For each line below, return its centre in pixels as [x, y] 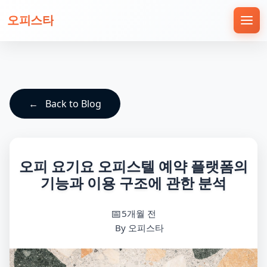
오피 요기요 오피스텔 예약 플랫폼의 [133, 166]
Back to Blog [73, 103]
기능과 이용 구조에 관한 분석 [133, 182]
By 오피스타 [139, 227]
